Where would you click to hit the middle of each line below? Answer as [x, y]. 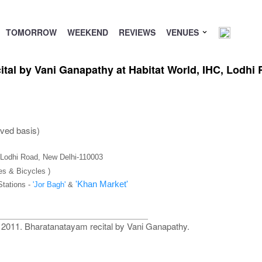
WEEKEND [87, 32]
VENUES [183, 32]
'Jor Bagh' [49, 185]
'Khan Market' [101, 184]
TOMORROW [31, 32]
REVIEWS [137, 32]
